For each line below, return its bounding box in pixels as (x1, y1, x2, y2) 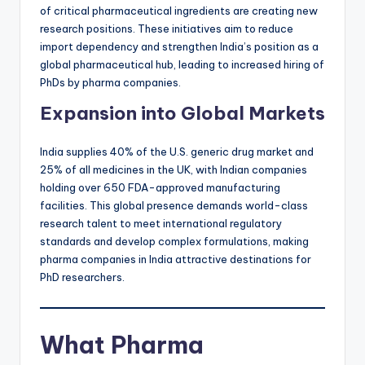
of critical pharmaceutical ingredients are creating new (40, 4, 318, 18)
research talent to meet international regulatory (40, 217, 282, 231)
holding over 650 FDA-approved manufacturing (40, 181, 280, 195)
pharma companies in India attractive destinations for (40, 253, 311, 266)
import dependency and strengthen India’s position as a (40, 40, 319, 54)
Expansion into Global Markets (40, 102, 325, 125)
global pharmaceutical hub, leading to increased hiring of (40, 58, 324, 72)
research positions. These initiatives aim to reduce (40, 22, 293, 36)
